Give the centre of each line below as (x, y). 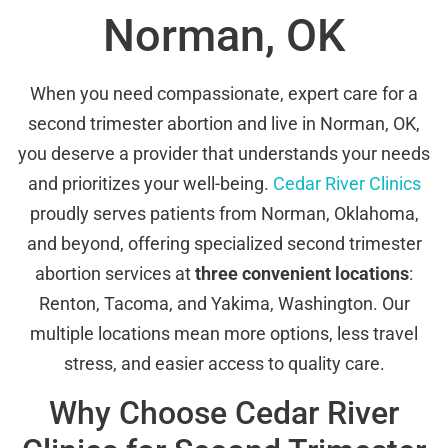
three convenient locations (302, 274)
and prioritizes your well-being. (150, 184)
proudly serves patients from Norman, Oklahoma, (224, 214)
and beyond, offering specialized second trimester (224, 244)
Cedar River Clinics (346, 184)
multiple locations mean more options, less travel (224, 334)
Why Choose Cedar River (224, 412)
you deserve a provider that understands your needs (224, 154)
